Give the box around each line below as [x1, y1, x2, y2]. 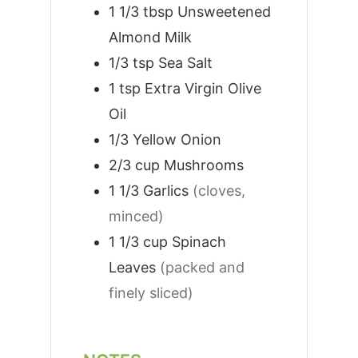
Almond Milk [108, 29, 192, 46]
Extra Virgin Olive [144, 80, 261, 97]
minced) [108, 208, 164, 225]
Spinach [171, 233, 226, 251]
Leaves [108, 259, 156, 276]
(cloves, [192, 182, 245, 200]
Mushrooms [163, 157, 244, 174]
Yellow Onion [132, 131, 221, 149]
